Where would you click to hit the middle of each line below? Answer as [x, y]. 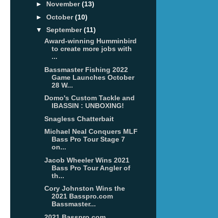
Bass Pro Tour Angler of [91, 168]
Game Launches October [93, 77]
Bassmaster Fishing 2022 [86, 69]
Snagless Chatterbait [79, 118]
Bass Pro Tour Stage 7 [88, 139]
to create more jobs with [91, 49]
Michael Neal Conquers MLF [91, 132]
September [65, 30]
